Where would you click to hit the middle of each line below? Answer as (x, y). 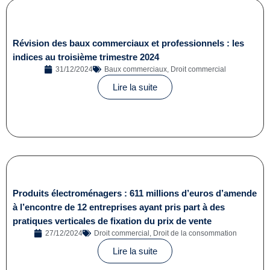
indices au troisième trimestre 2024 (86, 57)
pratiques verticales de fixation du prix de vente (112, 221)
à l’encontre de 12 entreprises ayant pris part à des (119, 207)
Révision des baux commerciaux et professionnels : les (128, 43)
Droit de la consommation (195, 234)
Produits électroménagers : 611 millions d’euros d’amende (135, 193)
